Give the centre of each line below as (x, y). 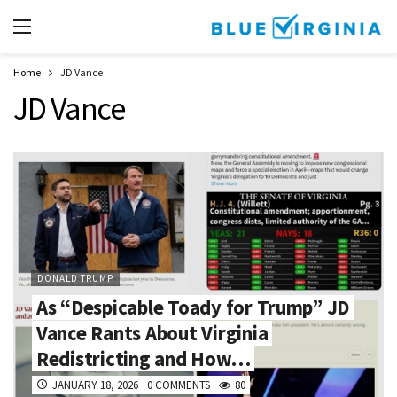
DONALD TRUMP (75, 278)
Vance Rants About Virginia (152, 333)
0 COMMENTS (179, 385)
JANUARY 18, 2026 (95, 385)
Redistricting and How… (144, 359)
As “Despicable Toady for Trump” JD (193, 307)
